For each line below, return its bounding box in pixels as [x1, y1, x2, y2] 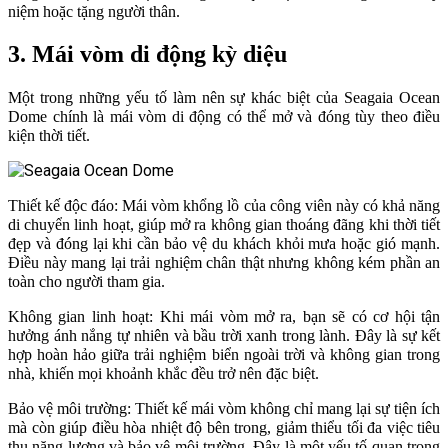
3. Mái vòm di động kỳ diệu [8, 41, 287, 68]
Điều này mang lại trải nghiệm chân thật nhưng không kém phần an [8, 254, 440, 272]
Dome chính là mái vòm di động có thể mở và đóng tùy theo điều [8, 108, 440, 126]
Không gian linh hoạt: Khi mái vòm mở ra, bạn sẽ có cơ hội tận [8, 308, 440, 326]
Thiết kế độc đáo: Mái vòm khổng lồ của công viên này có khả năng [8, 197, 440, 215]
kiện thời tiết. [8, 127, 90, 145]
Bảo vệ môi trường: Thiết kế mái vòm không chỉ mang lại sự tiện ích [8, 400, 440, 418]
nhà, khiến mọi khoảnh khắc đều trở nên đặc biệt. [8, 365, 319, 383]
